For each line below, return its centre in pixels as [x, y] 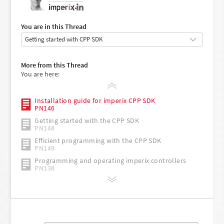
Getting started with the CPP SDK [87, 120]
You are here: [40, 74]
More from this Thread [55, 65]
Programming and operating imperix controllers [110, 160]
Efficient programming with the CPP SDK [98, 140]
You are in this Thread [54, 26]
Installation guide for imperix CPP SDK [95, 100]
